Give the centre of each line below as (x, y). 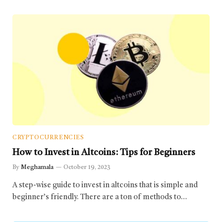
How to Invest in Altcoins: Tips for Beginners (104, 152)
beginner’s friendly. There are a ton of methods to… (100, 197)
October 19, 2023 (87, 167)
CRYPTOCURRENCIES (48, 138)
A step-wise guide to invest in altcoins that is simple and (105, 185)
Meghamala (37, 167)
